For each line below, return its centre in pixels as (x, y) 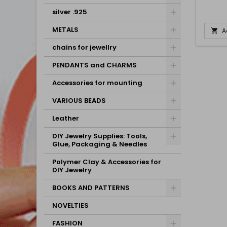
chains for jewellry (84, 47)
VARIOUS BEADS (79, 101)
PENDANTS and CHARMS (94, 65)
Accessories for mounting (97, 83)
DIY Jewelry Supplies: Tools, (100, 136)
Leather (66, 118)
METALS (65, 30)
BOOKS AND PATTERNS (91, 188)
